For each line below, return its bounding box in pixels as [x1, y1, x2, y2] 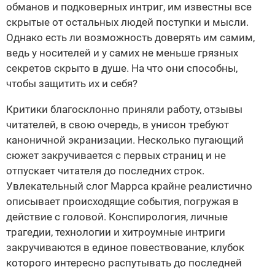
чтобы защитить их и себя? [6, 77, 137, 90]
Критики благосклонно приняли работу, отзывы [6, 103, 242, 116]
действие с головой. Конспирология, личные [6, 211, 228, 223]
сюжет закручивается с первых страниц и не [6, 149, 226, 162]
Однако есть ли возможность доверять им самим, [6, 31, 255, 44]
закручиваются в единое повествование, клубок [6, 241, 244, 254]
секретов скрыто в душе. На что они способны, [6, 62, 238, 75]
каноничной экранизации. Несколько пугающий [6, 134, 244, 147]
